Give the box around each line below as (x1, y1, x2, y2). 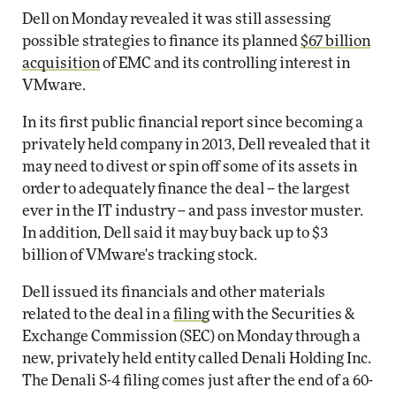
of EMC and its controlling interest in (100, 56, 350, 71)
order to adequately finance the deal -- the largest (22, 181, 350, 196)
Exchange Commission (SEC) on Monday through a (22, 329, 361, 344)
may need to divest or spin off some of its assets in (22, 159, 357, 174)
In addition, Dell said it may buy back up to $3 (22, 225, 328, 240)
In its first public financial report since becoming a (22, 115, 363, 130)
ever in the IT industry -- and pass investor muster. (22, 203, 363, 218)
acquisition (22, 56, 100, 71)
